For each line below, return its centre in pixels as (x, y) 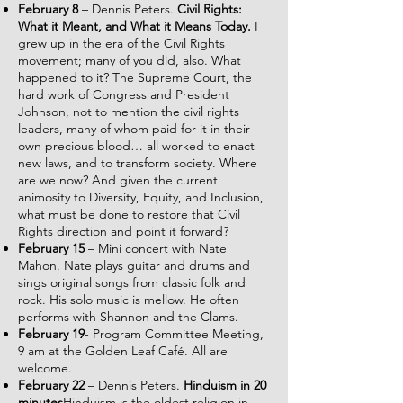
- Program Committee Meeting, (174, 334)
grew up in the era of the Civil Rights (121, 43)
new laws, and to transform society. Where (138, 163)
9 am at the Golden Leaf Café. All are (123, 351)
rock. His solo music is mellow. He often (129, 300)
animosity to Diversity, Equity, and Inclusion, (141, 197)
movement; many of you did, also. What (130, 60)
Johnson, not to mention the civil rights (129, 112)
